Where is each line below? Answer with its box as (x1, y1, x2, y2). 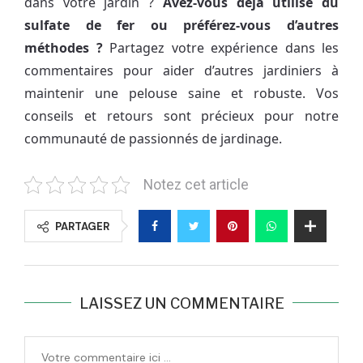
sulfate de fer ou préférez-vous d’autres (24, 15, 339, 34)
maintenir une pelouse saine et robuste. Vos (24, 83, 339, 102)
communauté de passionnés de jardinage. (24, 129, 282, 147)
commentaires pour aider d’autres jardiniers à (24, 61, 339, 79)
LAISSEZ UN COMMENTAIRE (79, 294, 284, 312)
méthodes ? (24, 38, 103, 57)
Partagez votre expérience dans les (102, 38, 339, 57)
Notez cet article (143, 176, 249, 193)
